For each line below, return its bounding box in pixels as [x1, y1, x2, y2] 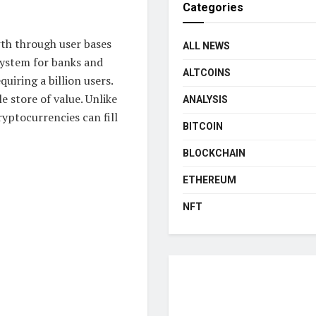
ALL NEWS [183, 40, 230, 52]
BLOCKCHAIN [183, 147, 245, 159]
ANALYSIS [183, 94, 228, 106]
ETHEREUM [183, 174, 236, 186]
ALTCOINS [183, 67, 231, 79]
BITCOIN [183, 121, 223, 133]
